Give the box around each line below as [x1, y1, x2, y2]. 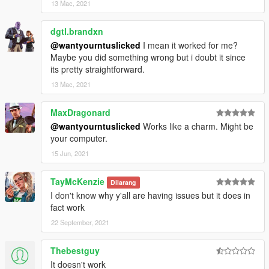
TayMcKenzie [50, 175, 104, 187]
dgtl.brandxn [50, 25, 103, 37]
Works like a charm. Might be [141, 119, 253, 132]
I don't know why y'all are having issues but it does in [50, 189, 250, 201]
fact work [50, 201, 85, 213]
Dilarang [110, 177, 136, 187]
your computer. [50, 131, 107, 144]
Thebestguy [50, 244, 100, 256]
